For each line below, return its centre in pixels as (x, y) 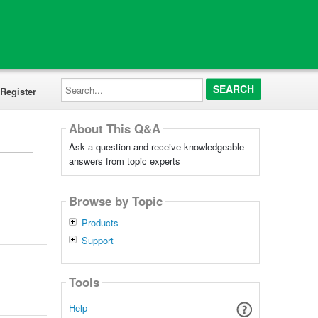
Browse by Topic (115, 201)
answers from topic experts (124, 161)
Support (97, 240)
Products (100, 223)
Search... (79, 82)
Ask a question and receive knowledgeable (156, 147)
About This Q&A (114, 129)
